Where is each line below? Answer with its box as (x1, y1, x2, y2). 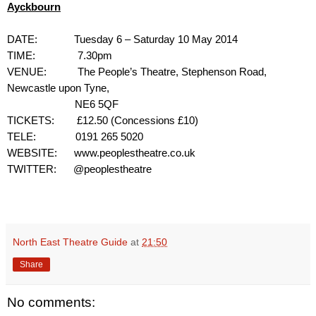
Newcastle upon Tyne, (7, 83, 109, 95)
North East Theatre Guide (13, 236, 128, 248)
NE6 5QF (75, 99, 119, 111)
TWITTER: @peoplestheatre (7, 164, 152, 176)
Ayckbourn (7, 1, 61, 13)
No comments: (7, 295, 95, 310)
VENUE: (7, 66, 47, 78)
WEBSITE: (7, 147, 57, 159)
